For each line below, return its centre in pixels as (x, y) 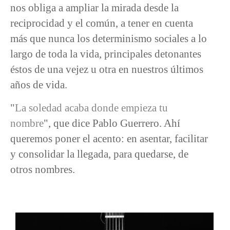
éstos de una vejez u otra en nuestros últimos (107, 69)
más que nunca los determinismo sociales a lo (109, 39)
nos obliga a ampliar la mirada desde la (94, 8)
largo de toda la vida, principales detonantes (106, 54)
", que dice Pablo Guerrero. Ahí (112, 123)
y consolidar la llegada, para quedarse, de (99, 154)
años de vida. (39, 85)
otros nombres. (43, 169)
